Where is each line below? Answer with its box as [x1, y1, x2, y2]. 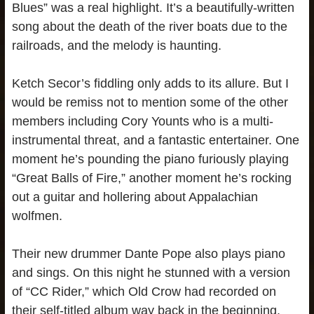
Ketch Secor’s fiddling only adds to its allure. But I [11, 76, 289, 91]
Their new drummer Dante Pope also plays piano [11, 247, 285, 261]
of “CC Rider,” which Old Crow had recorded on [11, 285, 276, 299]
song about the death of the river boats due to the [11, 20, 287, 34]
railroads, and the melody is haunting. [11, 39, 221, 53]
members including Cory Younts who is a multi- [11, 114, 273, 129]
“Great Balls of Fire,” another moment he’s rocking [11, 171, 292, 186]
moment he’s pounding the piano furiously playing [11, 152, 289, 167]
